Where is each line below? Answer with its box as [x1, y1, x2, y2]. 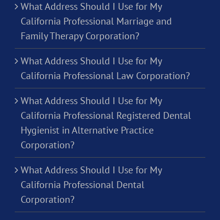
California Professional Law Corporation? [21, 69, 190, 82]
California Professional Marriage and [21, 14, 172, 27]
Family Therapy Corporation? [21, 29, 139, 42]
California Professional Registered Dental [21, 109, 191, 122]
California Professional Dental [21, 178, 144, 191]
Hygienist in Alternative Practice [21, 123, 154, 137]
